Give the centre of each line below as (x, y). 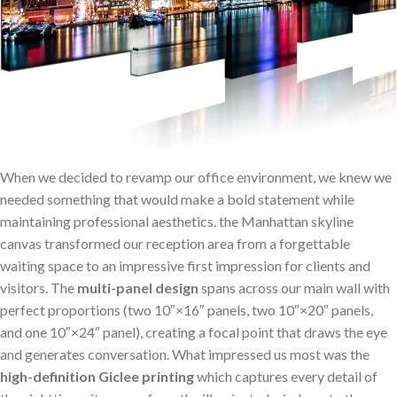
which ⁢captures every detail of (286, 376)
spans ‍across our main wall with (294, 287)
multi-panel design (138, 287)
